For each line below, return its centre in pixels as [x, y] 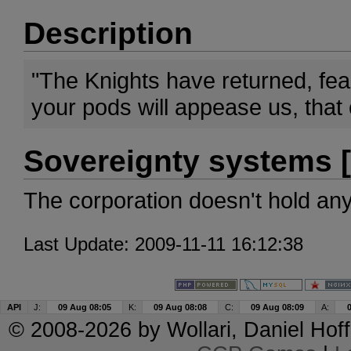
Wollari [199, 330]
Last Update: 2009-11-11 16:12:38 [163, 244]
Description [108, 33]
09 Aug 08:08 [180, 307]
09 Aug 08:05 [85, 307]
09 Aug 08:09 [277, 307]
